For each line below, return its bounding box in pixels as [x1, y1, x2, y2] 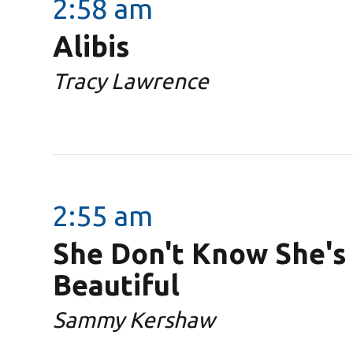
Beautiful [53, 268, 180, 301]
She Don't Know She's [53, 236, 347, 269]
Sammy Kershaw [53, 307, 216, 332]
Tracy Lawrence [53, 68, 210, 93]
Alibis [53, 29, 130, 62]
